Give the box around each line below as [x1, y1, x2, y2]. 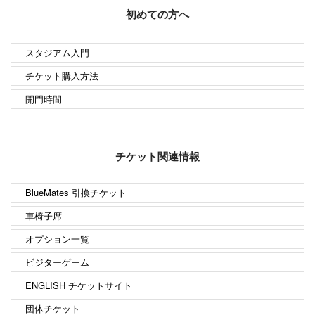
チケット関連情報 [115, 148, 200, 164]
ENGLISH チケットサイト [25, 278, 132, 292]
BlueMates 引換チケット [25, 185, 127, 199]
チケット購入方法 [25, 68, 98, 82]
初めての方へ [126, 6, 189, 22]
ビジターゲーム [25, 255, 89, 269]
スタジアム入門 [25, 45, 89, 59]
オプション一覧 [25, 231, 89, 245]
